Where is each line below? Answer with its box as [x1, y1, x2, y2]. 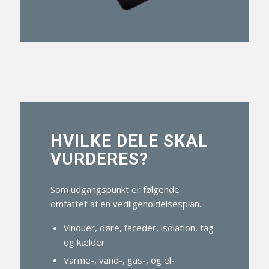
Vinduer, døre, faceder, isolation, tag [63, 221, 214, 234]
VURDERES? [50, 149, 148, 169]
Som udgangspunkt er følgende [50, 183, 180, 196]
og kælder [63, 235, 105, 248]
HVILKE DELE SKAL [50, 131, 208, 151]
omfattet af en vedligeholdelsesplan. [50, 198, 201, 210]
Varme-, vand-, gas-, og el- [63, 253, 175, 266]
